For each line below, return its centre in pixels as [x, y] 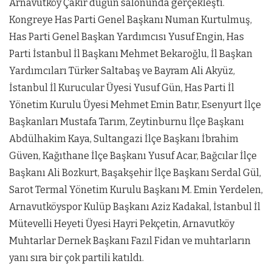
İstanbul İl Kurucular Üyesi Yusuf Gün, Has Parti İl [122, 88]
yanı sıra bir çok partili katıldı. [76, 258]
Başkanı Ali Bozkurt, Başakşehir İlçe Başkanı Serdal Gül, [135, 173]
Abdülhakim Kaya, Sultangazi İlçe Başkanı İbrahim [124, 139]
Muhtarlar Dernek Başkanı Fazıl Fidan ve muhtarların [130, 241]
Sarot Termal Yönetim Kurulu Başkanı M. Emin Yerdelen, [136, 190]
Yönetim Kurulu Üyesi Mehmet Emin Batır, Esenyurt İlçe [135, 105]
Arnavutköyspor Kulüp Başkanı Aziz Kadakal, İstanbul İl [135, 207]
